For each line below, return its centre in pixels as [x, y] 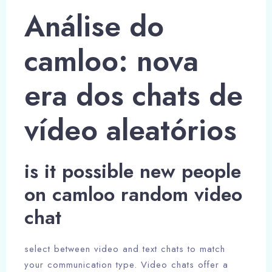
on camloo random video [133, 195]
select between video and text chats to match [125, 249]
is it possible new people [133, 172]
